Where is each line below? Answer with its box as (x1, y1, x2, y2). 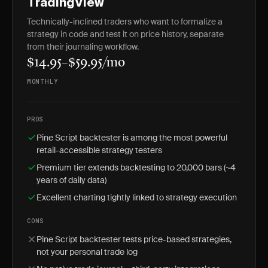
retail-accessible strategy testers (36, 145, 162, 156)
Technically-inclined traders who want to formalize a (27, 16, 223, 27)
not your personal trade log (36, 246, 138, 257)
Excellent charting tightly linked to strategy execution (36, 192, 237, 203)
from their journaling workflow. (27, 41, 139, 52)
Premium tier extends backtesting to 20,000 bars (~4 (36, 162, 236, 173)
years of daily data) (36, 175, 106, 185)
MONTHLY (27, 78, 58, 86)
